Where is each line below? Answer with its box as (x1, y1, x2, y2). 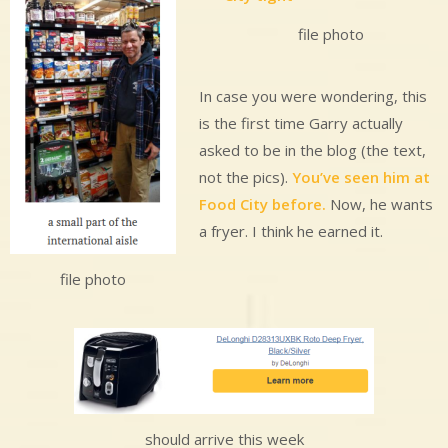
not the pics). (198, 166, 292, 187)
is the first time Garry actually (198, 112, 403, 133)
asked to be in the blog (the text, (198, 139, 426, 160)
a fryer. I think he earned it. (198, 220, 383, 241)
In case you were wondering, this (198, 85, 427, 106)
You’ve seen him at (291, 166, 430, 187)
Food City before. (198, 193, 326, 214)
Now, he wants (325, 193, 433, 214)
